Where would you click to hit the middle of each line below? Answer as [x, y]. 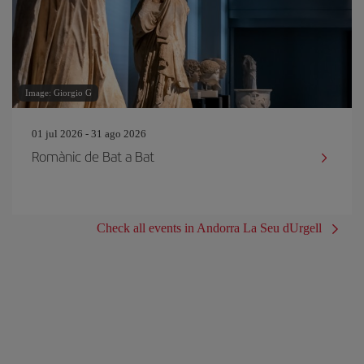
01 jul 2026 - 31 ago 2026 [89, 134]
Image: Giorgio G [58, 93]
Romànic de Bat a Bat [93, 156]
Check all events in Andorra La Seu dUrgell [209, 228]
